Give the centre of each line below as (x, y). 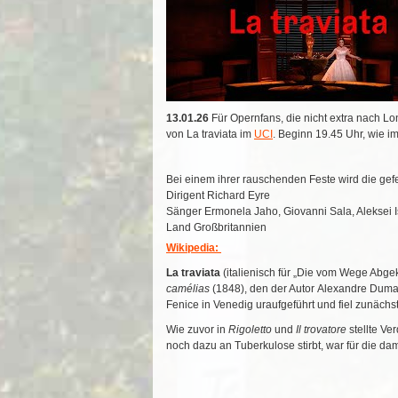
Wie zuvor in (197, 330)
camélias (188, 289)
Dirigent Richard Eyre (218, 196)
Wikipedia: (194, 248)
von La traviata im (210, 135)
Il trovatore (321, 330)
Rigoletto (250, 330)
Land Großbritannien (216, 228)
